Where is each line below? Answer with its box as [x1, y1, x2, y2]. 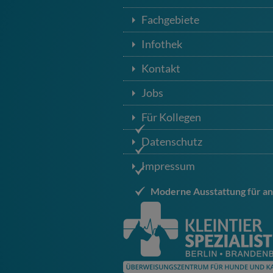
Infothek [141, 37, 182, 51]
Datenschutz [141, 135, 202, 148]
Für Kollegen [141, 110, 201, 124]
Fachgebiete [141, 13, 199, 26]
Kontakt [141, 62, 180, 75]
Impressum [141, 159, 195, 172]
